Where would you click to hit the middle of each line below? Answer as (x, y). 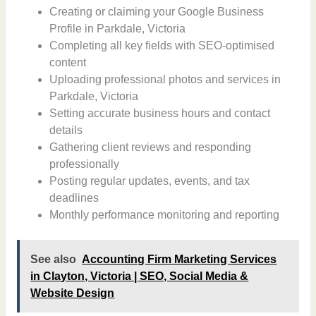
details (66, 130)
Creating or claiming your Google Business (157, 11)
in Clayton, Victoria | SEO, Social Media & (140, 276)
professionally (85, 164)
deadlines (74, 197)
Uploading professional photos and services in (165, 79)
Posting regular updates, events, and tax (150, 181)
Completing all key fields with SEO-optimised (162, 45)
